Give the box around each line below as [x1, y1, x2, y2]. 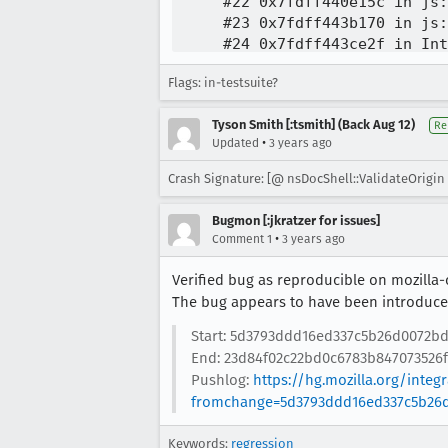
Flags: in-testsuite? [168, 75, 278, 90]
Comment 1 [212, 232, 272, 246]
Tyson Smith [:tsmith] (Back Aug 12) [212, 117, 415, 132]
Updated [212, 136, 259, 150]
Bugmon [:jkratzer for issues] [212, 213, 380, 228]
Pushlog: [190, 371, 253, 389]
